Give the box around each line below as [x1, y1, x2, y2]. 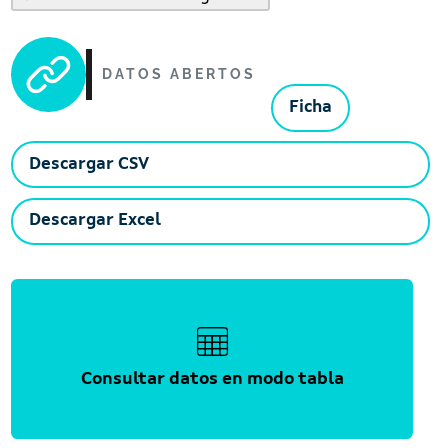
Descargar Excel [29, 212, 162, 230]
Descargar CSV [29, 155, 150, 173]
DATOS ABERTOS [102, 65, 257, 82]
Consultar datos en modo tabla [80, 370, 344, 388]
